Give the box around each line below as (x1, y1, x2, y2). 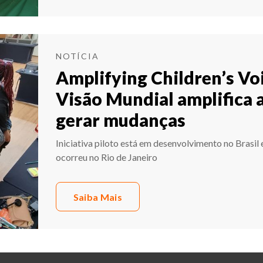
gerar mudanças (56, 109, 186, 131)
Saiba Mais (73, 191, 122, 203)
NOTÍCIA (56, 51, 99, 62)
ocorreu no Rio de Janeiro (56, 151, 157, 163)
